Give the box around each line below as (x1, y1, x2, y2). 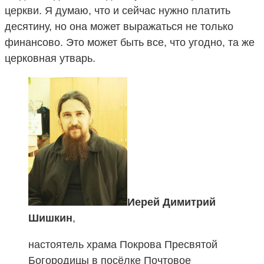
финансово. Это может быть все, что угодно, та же (5, 36, 255, 48)
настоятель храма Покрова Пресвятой (28, 238, 217, 250)
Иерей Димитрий (127, 196, 216, 208)
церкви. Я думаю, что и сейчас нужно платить (5, 4, 230, 16)
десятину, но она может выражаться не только (5, 20, 233, 32)
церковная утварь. (5, 52, 95, 64)
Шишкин (28, 212, 72, 224)
